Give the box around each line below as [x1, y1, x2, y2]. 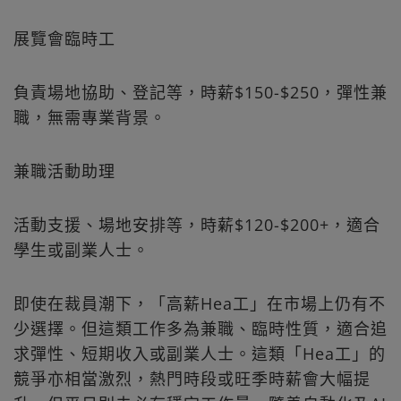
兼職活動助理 [13, 160, 153, 183]
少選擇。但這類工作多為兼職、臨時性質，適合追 [13, 318, 388, 340]
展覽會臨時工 [13, 28, 153, 50]
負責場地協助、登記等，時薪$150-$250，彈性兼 [13, 81, 388, 104]
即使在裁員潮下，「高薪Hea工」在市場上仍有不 [13, 293, 386, 315]
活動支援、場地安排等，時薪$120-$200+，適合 [13, 214, 380, 236]
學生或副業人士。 [13, 239, 149, 261]
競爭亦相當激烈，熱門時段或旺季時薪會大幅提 [13, 368, 371, 390]
